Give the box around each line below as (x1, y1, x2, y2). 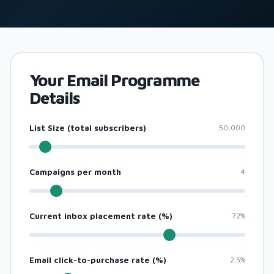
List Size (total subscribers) (29, 122, 146, 133)
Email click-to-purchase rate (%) (29, 254, 166, 265)
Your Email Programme (29, 70, 199, 90)
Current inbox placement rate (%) (29, 210, 172, 221)
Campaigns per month (29, 166, 121, 177)
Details (29, 87, 80, 108)
